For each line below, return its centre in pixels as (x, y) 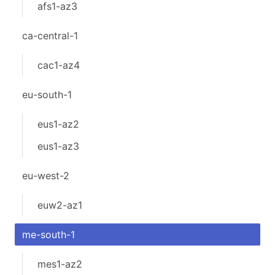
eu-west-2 (46, 176)
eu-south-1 (47, 95)
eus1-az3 (58, 146)
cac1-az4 (59, 65)
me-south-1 (48, 234)
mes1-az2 (60, 264)
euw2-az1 (60, 205)
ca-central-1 (50, 36)
